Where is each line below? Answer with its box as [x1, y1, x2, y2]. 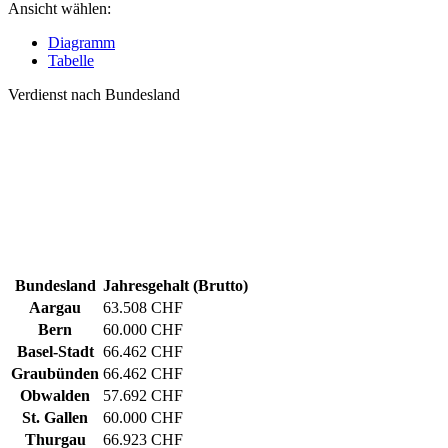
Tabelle [48, 52, 94, 70]
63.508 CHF [103, 299, 183, 317]
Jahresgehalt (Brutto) [103, 277, 248, 295]
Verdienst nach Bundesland [8, 86, 180, 104]
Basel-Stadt [16, 343, 94, 361]
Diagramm [48, 34, 115, 52]
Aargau [29, 299, 81, 317]
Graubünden [11, 365, 99, 383]
